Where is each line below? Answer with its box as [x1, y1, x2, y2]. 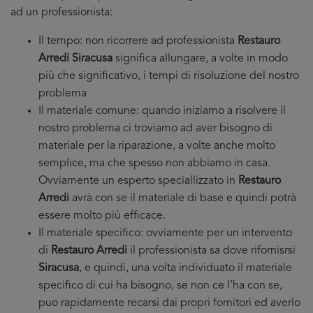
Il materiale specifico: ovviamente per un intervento [38, 228, 292, 239]
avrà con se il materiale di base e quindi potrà [69, 193, 296, 204]
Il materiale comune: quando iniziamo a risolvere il [38, 105, 286, 117]
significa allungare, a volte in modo [112, 53, 288, 64]
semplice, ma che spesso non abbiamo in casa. [38, 158, 270, 169]
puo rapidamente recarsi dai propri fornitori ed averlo [38, 298, 300, 309]
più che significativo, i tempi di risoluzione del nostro [38, 71, 299, 82]
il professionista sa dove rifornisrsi [127, 245, 296, 256]
